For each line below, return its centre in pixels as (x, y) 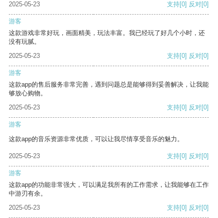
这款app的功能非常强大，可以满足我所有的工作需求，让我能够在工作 (109, 185)
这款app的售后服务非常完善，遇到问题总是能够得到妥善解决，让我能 (109, 85)
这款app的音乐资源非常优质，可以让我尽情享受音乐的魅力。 (96, 139)
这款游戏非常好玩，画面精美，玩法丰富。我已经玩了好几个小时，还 (107, 33)
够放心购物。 (28, 93)
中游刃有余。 (28, 194)
